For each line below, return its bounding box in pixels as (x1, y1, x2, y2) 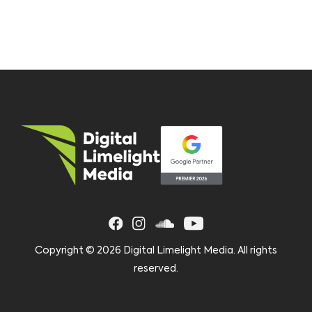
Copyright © (35, 245, 97, 256)
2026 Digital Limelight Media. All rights (97, 245, 277, 256)
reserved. (134, 263, 178, 274)
